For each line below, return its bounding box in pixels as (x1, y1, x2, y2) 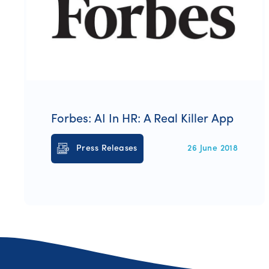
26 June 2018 (187, 144, 238, 153)
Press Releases (76, 144, 138, 153)
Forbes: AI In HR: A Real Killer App (51, 113, 234, 125)
